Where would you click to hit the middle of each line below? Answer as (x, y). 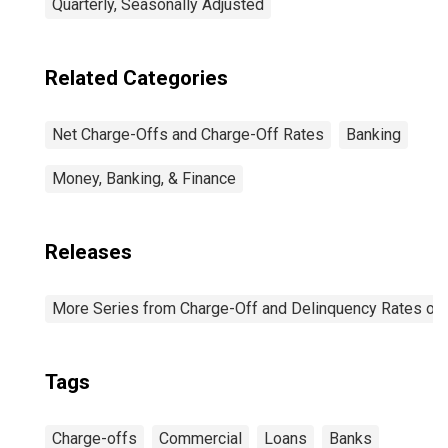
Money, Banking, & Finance (144, 178)
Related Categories (136, 78)
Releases (88, 252)
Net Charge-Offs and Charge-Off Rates (188, 134)
